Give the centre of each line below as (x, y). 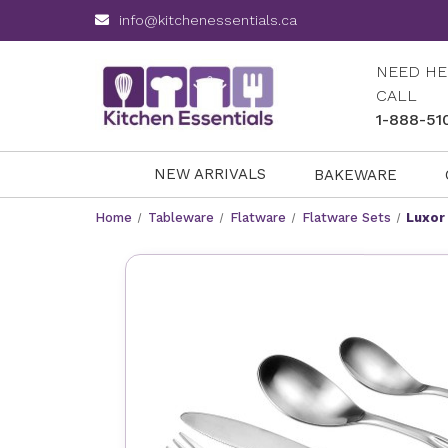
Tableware (181, 217)
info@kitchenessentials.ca (208, 20)
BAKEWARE (356, 174)
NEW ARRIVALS (209, 174)
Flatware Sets (346, 217)
